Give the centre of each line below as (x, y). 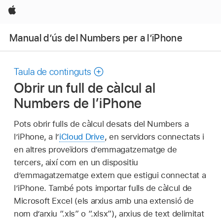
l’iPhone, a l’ (37, 136)
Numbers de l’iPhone (78, 103)
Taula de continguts (53, 72)
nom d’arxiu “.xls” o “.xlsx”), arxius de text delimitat (109, 213)
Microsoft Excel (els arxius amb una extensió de (104, 201)
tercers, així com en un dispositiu (76, 162)
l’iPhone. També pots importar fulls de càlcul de (103, 188)
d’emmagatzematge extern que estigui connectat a (110, 175)
